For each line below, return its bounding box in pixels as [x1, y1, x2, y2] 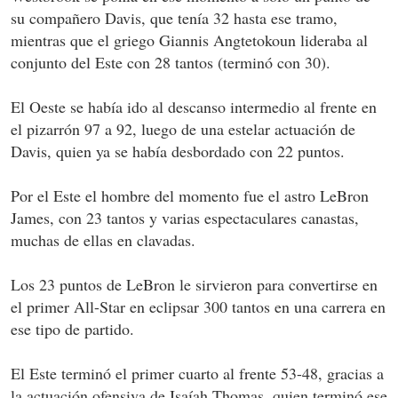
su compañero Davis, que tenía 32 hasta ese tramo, [11, 7, 338, 29]
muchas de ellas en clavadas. [11, 229, 195, 251]
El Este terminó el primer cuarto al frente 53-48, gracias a [11, 362, 384, 385]
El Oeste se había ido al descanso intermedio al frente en [11, 96, 377, 118]
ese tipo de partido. [11, 318, 134, 340]
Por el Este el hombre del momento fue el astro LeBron [11, 185, 369, 207]
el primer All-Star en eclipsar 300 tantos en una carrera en [11, 296, 386, 318]
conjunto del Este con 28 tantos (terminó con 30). [11, 52, 330, 74]
